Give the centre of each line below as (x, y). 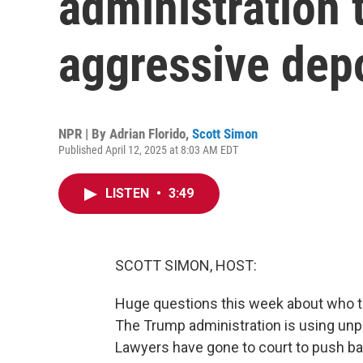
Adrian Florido (147, 134)
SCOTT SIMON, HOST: (186, 265)
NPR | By (84, 134)
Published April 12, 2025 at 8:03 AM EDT (148, 150)
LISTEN (129, 193)
